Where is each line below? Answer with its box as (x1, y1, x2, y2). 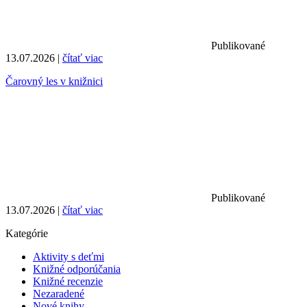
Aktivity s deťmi (33, 251, 104, 263)
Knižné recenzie (33, 275, 103, 288)
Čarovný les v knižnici (5, 75, 103, 88)
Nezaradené (33, 288, 84, 300)
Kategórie (5, 228, 48, 240)
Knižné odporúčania (33, 263, 121, 275)
